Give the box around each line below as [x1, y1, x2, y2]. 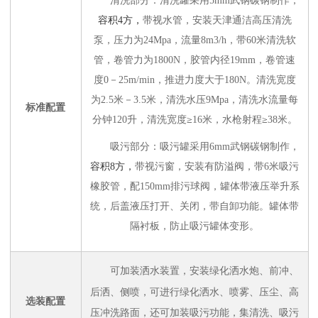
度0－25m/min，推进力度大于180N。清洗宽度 [93, 75, 296, 85]
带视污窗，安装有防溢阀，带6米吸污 [135, 161, 299, 172]
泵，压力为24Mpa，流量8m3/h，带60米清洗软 [93, 35, 296, 45]
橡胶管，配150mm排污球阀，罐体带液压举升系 [89, 181, 300, 192]
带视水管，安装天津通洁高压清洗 [142, 15, 292, 26]
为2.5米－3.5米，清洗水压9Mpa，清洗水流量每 [91, 94, 298, 105]
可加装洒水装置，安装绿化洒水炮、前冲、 [110, 265, 299, 276]
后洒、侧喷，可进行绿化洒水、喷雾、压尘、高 [90, 286, 299, 297]
